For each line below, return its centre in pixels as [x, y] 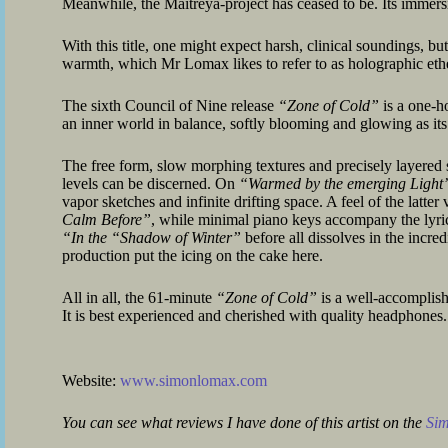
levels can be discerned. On [150, 183]
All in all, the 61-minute [139, 297]
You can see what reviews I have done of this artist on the [244, 422]
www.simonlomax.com [193, 380]
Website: [91, 380]
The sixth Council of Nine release [170, 105]
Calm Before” [106, 219]
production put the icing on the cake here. [192, 255]
